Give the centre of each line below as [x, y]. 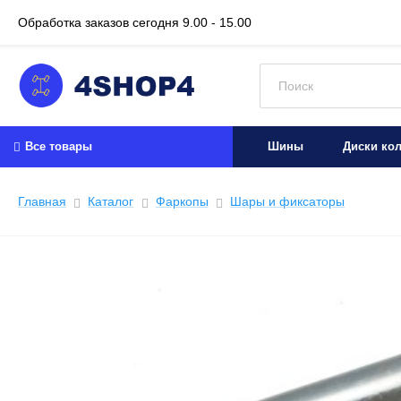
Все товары [59, 146]
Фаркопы [182, 201]
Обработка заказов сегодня [100, 22]
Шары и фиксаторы [288, 201]
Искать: [283, 72]
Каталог [111, 201]
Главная [42, 201]
